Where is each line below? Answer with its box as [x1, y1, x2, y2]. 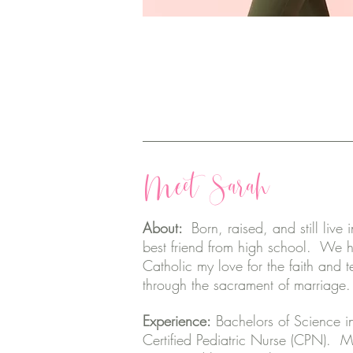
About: [143, 218, 191, 237]
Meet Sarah [143, 164, 269, 203]
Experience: [143, 311, 211, 330]
